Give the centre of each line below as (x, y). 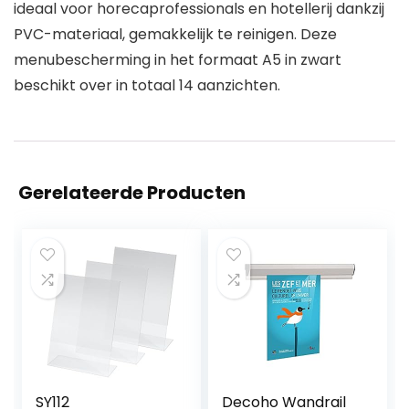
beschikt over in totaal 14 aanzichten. (147, 86)
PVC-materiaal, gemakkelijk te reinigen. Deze (175, 35)
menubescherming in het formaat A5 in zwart (178, 60)
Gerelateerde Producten (132, 193)
